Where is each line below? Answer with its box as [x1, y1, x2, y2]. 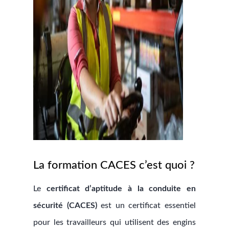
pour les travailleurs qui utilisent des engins [33, 218, 196, 226]
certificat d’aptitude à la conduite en [46, 185, 196, 193]
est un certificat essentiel [97, 201, 196, 210]
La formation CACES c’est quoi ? [33, 159, 195, 171]
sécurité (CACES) [33, 201, 97, 210]
